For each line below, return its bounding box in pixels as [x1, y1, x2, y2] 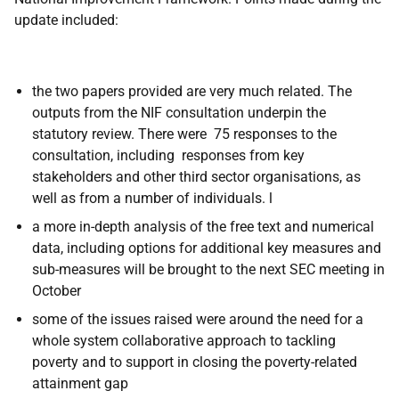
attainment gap [32, 375, 128, 392]
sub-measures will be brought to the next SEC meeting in [32, 261, 385, 278]
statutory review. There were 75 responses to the [32, 126, 337, 142]
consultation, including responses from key [32, 147, 305, 164]
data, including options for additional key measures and [32, 240, 381, 256]
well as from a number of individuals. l [32, 190, 273, 207]
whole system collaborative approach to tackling [32, 332, 336, 349]
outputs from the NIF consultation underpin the [32, 104, 326, 121]
